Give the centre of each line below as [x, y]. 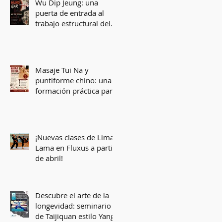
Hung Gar [52, 34]
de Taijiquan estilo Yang [75, 216]
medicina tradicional [70, 122]
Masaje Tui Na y [62, 70]
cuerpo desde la [62, 111]
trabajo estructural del [73, 23]
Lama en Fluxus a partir [75, 148]
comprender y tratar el [74, 101]
